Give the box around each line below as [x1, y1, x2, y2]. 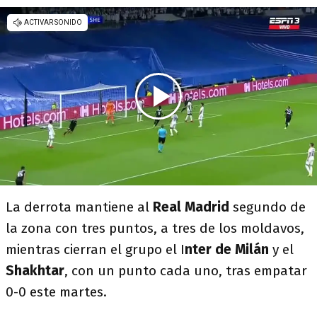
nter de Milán [185, 241, 272, 258]
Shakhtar [6, 263, 64, 279]
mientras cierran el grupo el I [6, 241, 185, 258]
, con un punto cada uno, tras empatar [64, 263, 307, 279]
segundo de [229, 199, 306, 215]
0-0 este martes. [6, 284, 107, 300]
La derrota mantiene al [6, 199, 153, 215]
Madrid [185, 199, 229, 215]
